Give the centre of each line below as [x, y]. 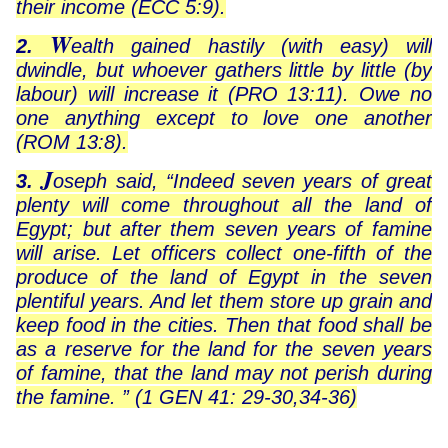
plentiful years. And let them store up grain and [224, 301]
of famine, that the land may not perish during [224, 373]
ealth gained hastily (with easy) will [251, 46]
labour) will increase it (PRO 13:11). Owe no [224, 94]
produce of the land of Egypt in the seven [224, 277]
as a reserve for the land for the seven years [224, 349]
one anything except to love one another [224, 118]
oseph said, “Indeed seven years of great [242, 181]
